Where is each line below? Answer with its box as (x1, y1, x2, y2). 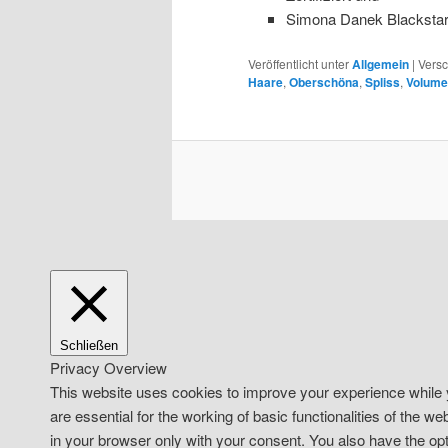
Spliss (365, 73, 400, 92)
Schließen (60, 337, 118, 353)
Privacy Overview (50, 356, 167, 378)
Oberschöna (289, 73, 359, 92)
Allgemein (352, 55, 409, 74)
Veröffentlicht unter (248, 55, 349, 73)
